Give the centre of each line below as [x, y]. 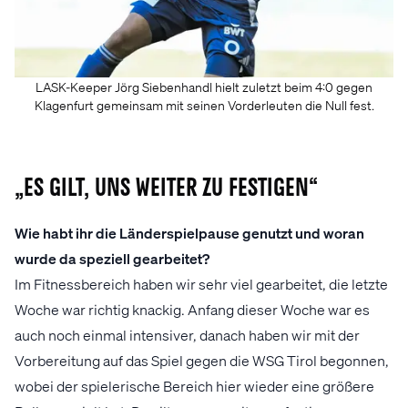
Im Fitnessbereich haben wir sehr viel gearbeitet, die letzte [201, 284]
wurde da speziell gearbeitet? [112, 259]
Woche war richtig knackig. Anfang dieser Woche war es [192, 310]
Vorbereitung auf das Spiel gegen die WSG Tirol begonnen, [202, 361]
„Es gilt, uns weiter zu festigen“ [166, 189]
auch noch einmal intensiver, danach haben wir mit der [187, 335]
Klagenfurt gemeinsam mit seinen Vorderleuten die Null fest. [204, 105]
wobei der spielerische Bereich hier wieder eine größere [194, 386]
